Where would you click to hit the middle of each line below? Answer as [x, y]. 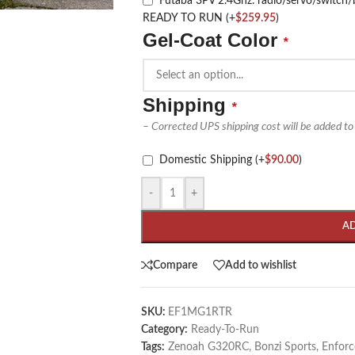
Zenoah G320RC [208, 347]
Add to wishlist [260, 265]
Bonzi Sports [285, 347]
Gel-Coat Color [212, 40]
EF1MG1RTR [200, 313]
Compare [175, 265]
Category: [164, 330]
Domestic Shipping [207, 160]
